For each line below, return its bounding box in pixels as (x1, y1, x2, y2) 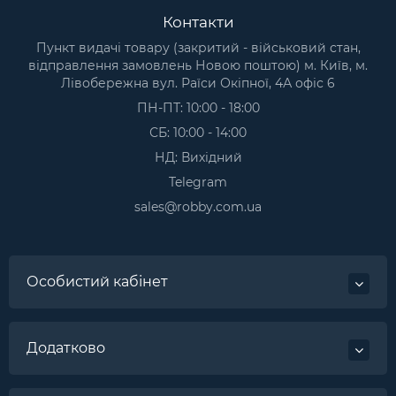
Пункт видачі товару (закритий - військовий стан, (35, 39, 361, 56)
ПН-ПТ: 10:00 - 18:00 (136, 99, 260, 116)
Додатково (27, 339, 105, 356)
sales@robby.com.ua (134, 198, 262, 215)
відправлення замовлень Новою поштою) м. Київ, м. (28, 57, 368, 73)
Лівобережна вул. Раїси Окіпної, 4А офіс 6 (61, 74, 335, 91)
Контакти (162, 12, 234, 31)
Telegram (169, 173, 227, 190)
